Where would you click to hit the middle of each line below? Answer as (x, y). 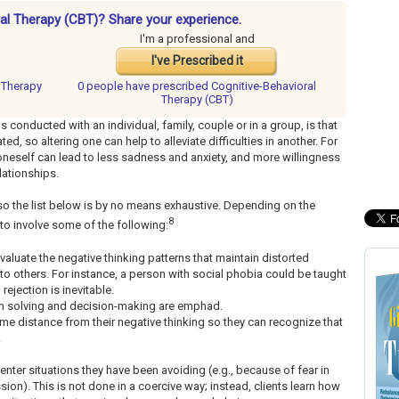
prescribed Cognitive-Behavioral (234, 86)
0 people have (115, 86)
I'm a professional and (197, 39)
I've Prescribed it (197, 61)
